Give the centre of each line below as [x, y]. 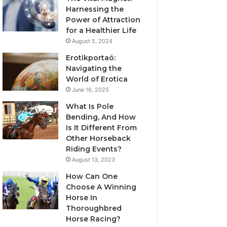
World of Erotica [97, 79]
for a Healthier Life [101, 30]
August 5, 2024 [92, 41]
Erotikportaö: [91, 58]
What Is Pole [90, 106]
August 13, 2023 [94, 160]
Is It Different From [102, 128]
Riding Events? [94, 149]
